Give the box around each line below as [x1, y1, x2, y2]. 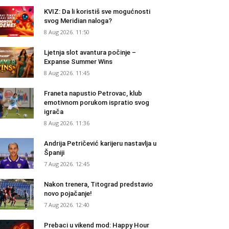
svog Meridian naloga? [44, 17, 112, 25]
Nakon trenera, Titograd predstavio [44, 180, 153, 188]
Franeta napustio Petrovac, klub [44, 89, 142, 97]
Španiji [44, 149, 64, 156]
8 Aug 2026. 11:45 [44, 69, 89, 77]
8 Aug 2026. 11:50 [44, 28, 89, 36]
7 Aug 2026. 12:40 [44, 201, 89, 209]
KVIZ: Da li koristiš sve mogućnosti [44, 8, 150, 15]
